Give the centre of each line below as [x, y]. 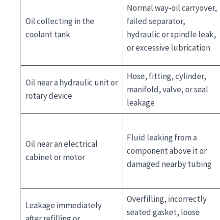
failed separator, [156, 21]
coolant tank [48, 34]
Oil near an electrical [61, 144]
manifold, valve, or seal [167, 89]
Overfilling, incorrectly [166, 199]
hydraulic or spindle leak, [171, 34]
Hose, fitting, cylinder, [166, 76]
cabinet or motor [55, 157]
